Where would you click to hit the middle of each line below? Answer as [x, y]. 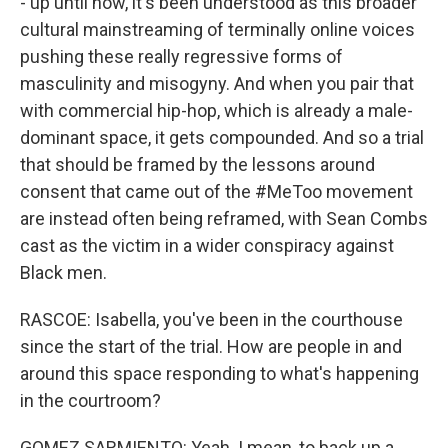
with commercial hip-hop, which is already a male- [216, 110]
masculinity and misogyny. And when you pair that [217, 83]
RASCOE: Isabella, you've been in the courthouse [211, 319]
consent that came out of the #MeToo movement [216, 191]
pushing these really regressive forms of [181, 56]
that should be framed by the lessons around [197, 164]
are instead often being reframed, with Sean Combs [224, 218]
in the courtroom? [90, 400]
